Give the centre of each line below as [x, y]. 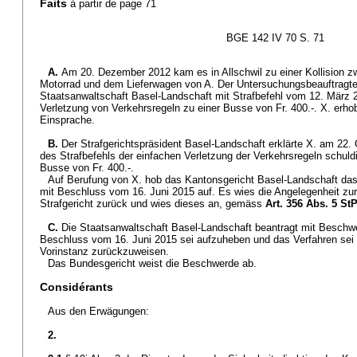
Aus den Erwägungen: [98, 311]
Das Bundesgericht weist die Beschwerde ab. [152, 263]
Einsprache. [67, 120]
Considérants [76, 287]
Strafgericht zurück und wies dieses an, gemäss [153, 204]
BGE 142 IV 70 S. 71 [275, 38]
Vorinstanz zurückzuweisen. [104, 251]
